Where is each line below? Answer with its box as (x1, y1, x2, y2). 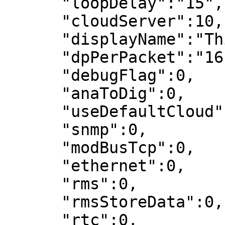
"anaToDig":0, (4, 84, 61, 102)
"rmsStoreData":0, (4, 193, 61, 211)
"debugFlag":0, (4, 66, 61, 84)
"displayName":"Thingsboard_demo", (4, 30, 61, 48)
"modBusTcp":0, (4, 139, 61, 157)
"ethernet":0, (4, 157, 61, 175)
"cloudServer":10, (4, 12, 61, 30)
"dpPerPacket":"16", (4, 48, 61, 66)
